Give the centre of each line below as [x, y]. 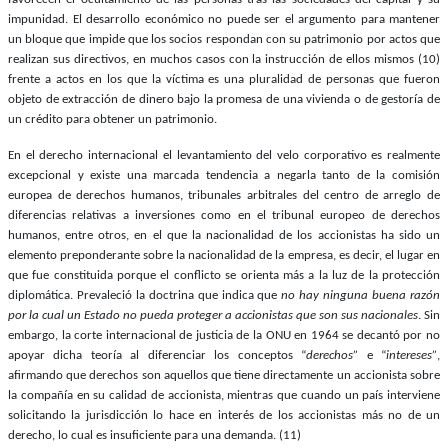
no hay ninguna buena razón [361, 295]
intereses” [412, 355]
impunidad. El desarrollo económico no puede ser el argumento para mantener [224, 19]
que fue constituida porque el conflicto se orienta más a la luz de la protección [224, 275]
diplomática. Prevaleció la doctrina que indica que [145, 295]
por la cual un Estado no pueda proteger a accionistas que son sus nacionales [213, 315]
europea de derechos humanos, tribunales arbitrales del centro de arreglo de [224, 195]
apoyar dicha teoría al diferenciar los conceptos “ [157, 355]
